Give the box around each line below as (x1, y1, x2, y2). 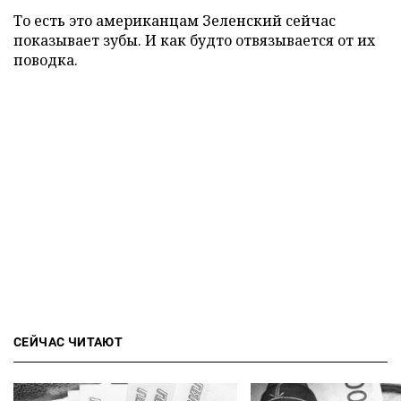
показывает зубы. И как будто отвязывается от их (13, 30, 375, 50)
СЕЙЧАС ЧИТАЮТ (13, 334, 124, 349)
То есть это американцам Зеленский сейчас (13, 10, 336, 30)
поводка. (13, 49, 78, 70)
